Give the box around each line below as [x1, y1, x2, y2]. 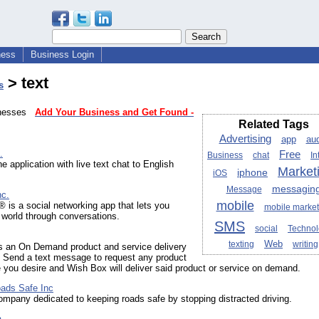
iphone [237, 167, 268, 179]
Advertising [219, 132, 271, 145]
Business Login [31, 49, 94, 60]
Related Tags [238, 118, 309, 131]
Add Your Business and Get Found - [35, 107, 194, 118]
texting [229, 239, 254, 250]
